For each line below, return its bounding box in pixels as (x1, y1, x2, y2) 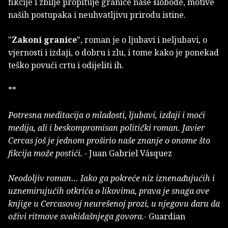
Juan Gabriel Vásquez (89, 148, 172, 159)
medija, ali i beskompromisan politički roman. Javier (8, 122, 205, 134)
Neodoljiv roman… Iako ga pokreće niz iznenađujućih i (8, 173, 215, 184)
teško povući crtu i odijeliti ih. (8, 60, 124, 71)
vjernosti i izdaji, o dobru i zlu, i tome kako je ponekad (8, 47, 219, 59)
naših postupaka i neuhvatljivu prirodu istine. (8, 9, 186, 21)
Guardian (149, 211, 185, 222)
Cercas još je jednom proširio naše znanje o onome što (8, 135, 210, 147)
